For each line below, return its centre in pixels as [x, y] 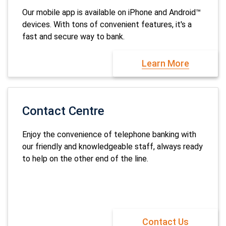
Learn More [165, 63]
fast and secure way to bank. [74, 37]
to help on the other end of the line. [85, 159]
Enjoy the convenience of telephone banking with [109, 134]
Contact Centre [63, 111]
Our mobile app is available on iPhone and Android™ [111, 12]
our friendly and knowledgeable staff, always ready [112, 147]
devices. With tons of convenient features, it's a [107, 24]
